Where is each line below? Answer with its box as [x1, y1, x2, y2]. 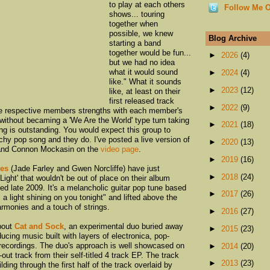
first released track [109, 96, 174, 105]
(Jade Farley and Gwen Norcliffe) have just [8, 163, 160, 173]
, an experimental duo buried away [64, 221, 183, 231]
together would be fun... [109, 48, 191, 57]
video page [101, 144, 139, 154]
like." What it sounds [109, 77, 181, 86]
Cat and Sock [14, 221, 64, 231]
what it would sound [109, 67, 178, 77]
